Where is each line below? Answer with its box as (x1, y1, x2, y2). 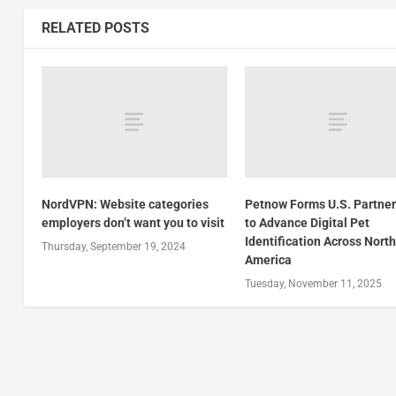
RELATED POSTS (41, 19, 149, 36)
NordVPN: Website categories (41, 196, 209, 211)
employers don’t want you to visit (41, 215, 225, 230)
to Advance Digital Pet (245, 215, 370, 230)
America (245, 252, 293, 267)
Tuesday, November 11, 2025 (245, 277, 383, 290)
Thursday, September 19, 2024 (41, 240, 186, 253)
